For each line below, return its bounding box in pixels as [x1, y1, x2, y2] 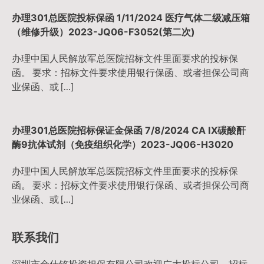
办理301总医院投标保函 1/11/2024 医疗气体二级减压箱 [12, 11, 250, 24]
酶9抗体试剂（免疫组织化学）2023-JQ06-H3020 [12, 138, 236, 150]
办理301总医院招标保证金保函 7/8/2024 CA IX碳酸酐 [12, 124, 246, 136]
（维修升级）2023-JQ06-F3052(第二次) [12, 25, 195, 38]
